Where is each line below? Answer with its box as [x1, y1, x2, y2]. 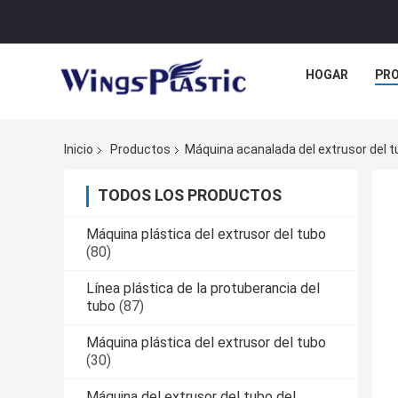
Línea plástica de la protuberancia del [86, 280, 320, 298]
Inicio [64, 142, 93, 157]
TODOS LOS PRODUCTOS [98, 186, 282, 205]
